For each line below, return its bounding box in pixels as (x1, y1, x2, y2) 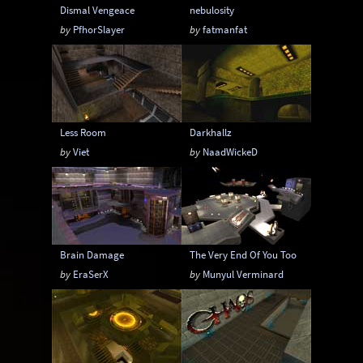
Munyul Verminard (203, 267, 284, 280)
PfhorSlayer (73, 23, 126, 36)
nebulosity (190, 3, 235, 16)
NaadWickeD (203, 145, 258, 158)
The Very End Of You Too (190, 248, 297, 261)
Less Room (60, 126, 107, 139)
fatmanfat (203, 23, 248, 36)
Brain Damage (60, 248, 125, 261)
